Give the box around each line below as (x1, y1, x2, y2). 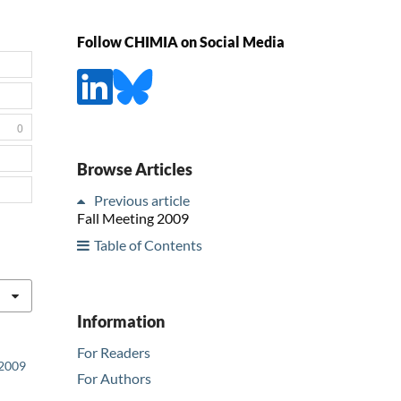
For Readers (77, 343, 150, 361)
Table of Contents (94, 235, 202, 253)
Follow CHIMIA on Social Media (77, 33, 285, 51)
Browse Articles (77, 158, 192, 179)
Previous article (94, 191, 190, 209)
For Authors (77, 370, 151, 388)
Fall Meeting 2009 (77, 209, 189, 226)
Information (77, 311, 165, 331)
